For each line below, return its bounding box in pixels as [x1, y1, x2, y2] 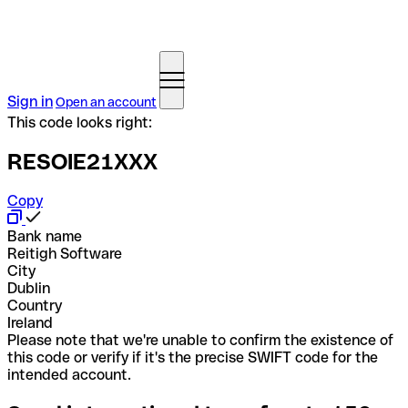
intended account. [7, 365, 131, 383]
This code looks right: [7, 114, 152, 131]
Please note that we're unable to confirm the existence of [7, 331, 393, 349]
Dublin [7, 279, 50, 297]
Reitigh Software [7, 244, 122, 262]
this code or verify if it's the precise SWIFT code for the [7, 348, 378, 366]
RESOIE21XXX [7, 148, 158, 174]
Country [7, 296, 62, 314]
